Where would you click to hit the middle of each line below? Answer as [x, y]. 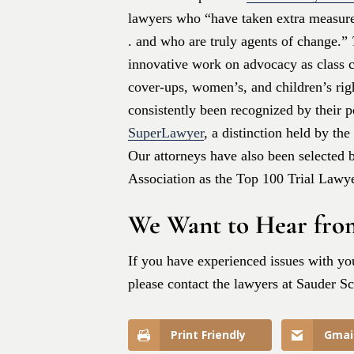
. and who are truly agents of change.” [240, 41]
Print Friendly [208, 335]
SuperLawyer [166, 133]
